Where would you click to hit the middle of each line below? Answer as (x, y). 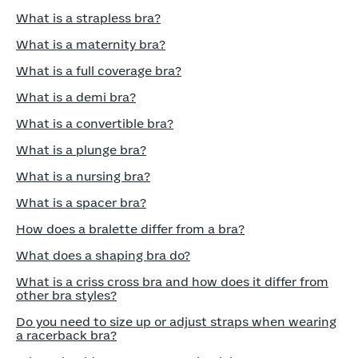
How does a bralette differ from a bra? (130, 230)
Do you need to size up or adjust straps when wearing (176, 322)
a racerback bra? (66, 336)
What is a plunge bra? (81, 151)
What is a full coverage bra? (99, 72)
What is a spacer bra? (81, 203)
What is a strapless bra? (88, 19)
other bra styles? (66, 296)
